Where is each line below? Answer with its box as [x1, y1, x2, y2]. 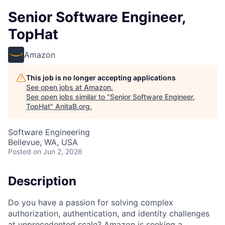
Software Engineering [8, 127, 90, 137]
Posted [8, 147, 31, 156]
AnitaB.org [55, 102, 90, 110]
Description [8, 174, 76, 188]
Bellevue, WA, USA [8, 137, 78, 147]
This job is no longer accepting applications [26, 73, 176, 82]
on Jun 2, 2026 [33, 147, 82, 156]
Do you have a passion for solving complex [8, 197, 173, 207]
